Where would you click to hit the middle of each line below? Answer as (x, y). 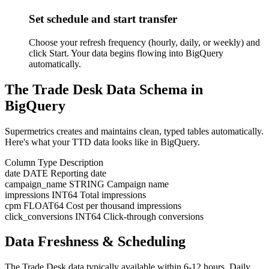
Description (81, 162)
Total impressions (113, 195)
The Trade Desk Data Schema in (104, 89)
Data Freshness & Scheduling (95, 242)
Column (20, 162)
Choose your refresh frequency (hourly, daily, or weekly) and (144, 42)
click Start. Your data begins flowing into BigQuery (126, 53)
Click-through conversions (153, 216)
